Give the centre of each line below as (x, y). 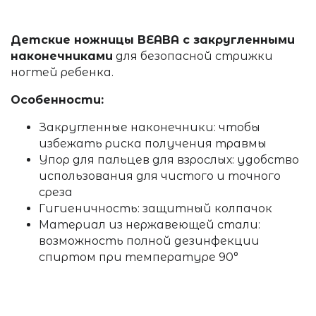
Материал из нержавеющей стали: (150, 225)
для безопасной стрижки (193, 56)
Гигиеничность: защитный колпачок (156, 209)
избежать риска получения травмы (153, 144)
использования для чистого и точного (160, 176)
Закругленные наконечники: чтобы (150, 128)
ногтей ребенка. (62, 73)
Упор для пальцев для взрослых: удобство (169, 160)
